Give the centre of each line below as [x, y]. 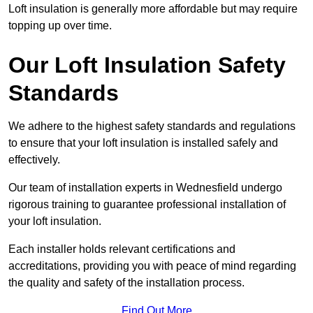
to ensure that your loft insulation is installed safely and [143, 143]
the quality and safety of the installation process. [126, 283]
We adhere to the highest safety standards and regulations [152, 126]
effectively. [34, 160]
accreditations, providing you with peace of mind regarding [152, 266]
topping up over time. [60, 26]
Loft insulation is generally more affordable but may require [153, 9]
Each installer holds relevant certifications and [122, 249]
